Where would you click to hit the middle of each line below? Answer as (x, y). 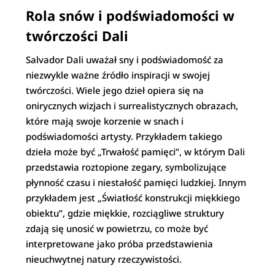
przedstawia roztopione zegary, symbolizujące (126, 167)
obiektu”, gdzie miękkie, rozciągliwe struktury (125, 213)
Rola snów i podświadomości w (130, 15)
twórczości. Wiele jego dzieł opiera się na (115, 90)
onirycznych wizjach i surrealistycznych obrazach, (132, 106)
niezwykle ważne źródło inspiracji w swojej (118, 75)
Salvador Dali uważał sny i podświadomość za (125, 60)
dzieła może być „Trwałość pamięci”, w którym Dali (136, 152)
